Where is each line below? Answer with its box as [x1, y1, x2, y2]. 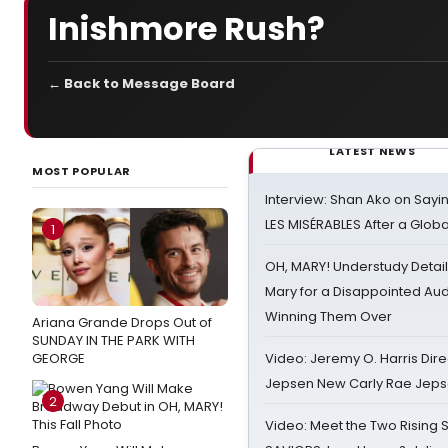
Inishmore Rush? [48, 5, 325, 51]
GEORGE [32, 349, 85, 368]
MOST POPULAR [32, 163, 131, 179]
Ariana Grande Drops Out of [32, 313, 212, 332]
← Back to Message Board [48, 74, 235, 93]
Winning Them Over [265, 307, 392, 326]
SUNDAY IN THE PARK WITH [32, 331, 195, 350]
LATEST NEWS [329, 143, 416, 159]
